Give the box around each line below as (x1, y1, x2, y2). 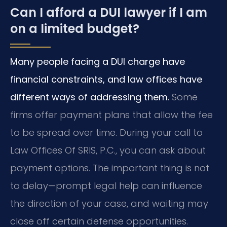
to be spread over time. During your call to (10, 126, 203, 139)
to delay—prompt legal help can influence (10, 179, 202, 193)
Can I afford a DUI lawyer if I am (10, 4, 207, 21)
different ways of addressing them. (10, 91, 169, 104)
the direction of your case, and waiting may (10, 197, 208, 210)
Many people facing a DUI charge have (10, 55, 185, 68)
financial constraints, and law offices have (10, 73, 202, 86)
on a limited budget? (10, 20, 139, 37)
